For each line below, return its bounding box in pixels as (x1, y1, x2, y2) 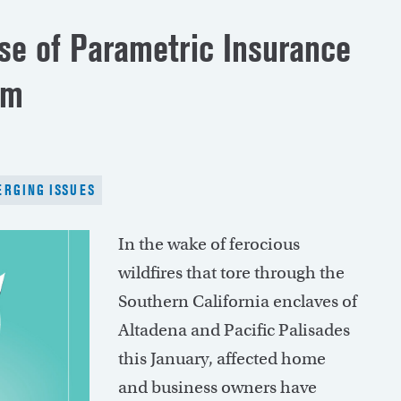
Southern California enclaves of (118, 291, 357, 312)
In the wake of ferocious (118, 234, 300, 255)
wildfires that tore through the (118, 262, 345, 284)
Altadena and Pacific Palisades (118, 320, 350, 341)
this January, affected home (118, 348, 326, 370)
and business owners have (118, 377, 317, 398)
